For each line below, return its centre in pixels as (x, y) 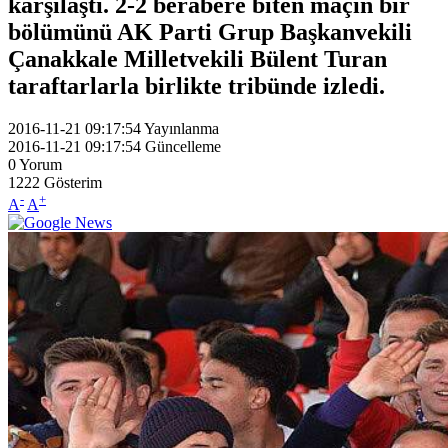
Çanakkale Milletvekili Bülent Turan (197, 58)
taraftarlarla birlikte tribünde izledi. (196, 85)
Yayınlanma (181, 128)
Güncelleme (183, 146)
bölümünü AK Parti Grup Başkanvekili (210, 31)
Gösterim (73, 182)
